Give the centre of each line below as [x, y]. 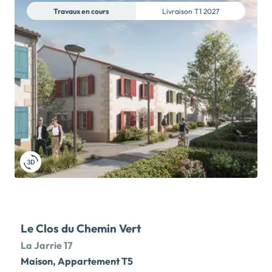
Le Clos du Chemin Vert [81, 229]
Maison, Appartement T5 [77, 261]
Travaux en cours [81, 11]
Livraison [178, 11]
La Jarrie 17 [46, 246]
